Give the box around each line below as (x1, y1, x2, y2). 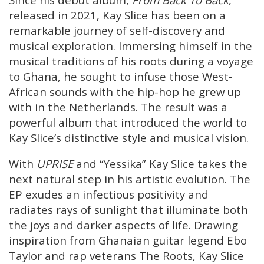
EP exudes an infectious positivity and (9, 187, 209, 202)
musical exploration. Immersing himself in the (9, 38, 252, 53)
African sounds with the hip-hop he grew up (9, 84, 241, 99)
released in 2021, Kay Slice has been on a (9, 7, 226, 22)
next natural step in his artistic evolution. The (9, 171, 250, 187)
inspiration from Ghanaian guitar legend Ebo (9, 233, 247, 248)
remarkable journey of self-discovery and (9, 22, 225, 38)
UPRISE (37, 156, 73, 171)
